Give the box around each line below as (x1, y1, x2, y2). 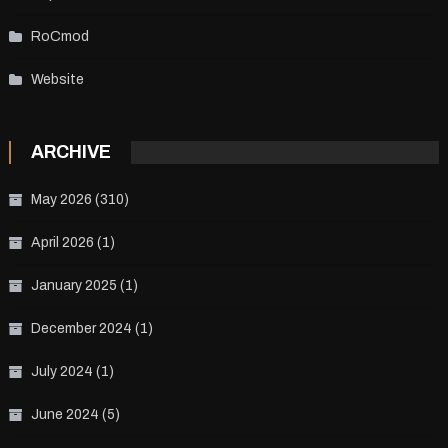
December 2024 (30, 321, 132, 337)
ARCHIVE (30, 142, 111, 163)
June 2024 (30, 407, 99, 423)
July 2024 (30, 364, 93, 380)
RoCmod (30, 29, 89, 45)
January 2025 (30, 278, 117, 294)
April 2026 (30, 235, 94, 251)
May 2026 (30, 192, 92, 208)
